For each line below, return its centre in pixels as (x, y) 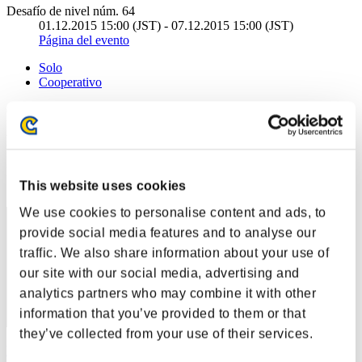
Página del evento (84, 40)
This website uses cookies (103, 186)
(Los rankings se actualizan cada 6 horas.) (113, 109)
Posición (28, 172)
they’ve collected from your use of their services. (166, 334)
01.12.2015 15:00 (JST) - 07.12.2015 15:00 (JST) (166, 25)
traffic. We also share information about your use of (174, 253)
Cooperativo (70, 82)
